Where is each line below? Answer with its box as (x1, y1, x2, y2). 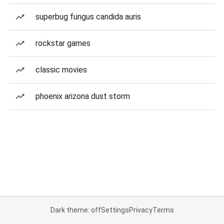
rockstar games (35, 38, 90, 48)
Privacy (128, 206, 152, 214)
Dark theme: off (50, 206, 101, 214)
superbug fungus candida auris (35, 12, 141, 21)
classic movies (35, 65, 87, 74)
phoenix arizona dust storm (35, 91, 130, 101)
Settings (100, 206, 129, 214)
